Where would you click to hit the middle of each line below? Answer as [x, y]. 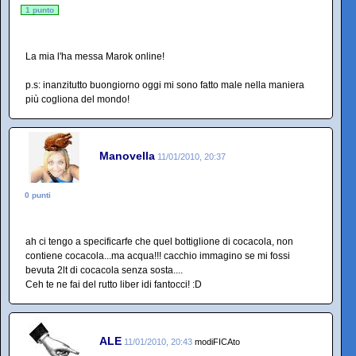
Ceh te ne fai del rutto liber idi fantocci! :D [114, 284]
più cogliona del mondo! [77, 99]
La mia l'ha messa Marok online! [95, 56]
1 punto [40, 10]
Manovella [127, 155]
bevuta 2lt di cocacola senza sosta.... [104, 270]
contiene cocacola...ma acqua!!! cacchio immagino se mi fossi [158, 255]
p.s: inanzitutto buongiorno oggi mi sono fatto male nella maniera [165, 85]
